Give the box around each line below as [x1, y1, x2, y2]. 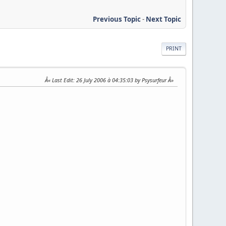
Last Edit [51, 76, 73, 84]
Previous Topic [92, 15, 141, 24]
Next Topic [145, 15, 181, 24]
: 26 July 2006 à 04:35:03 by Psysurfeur [73, 76, 168, 84]
